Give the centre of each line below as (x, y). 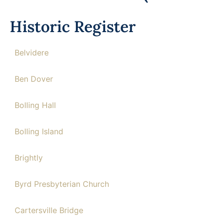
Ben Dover (34, 79)
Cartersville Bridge (49, 210)
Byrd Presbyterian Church (62, 184)
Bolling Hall (35, 105)
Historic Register (73, 27)
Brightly (29, 158)
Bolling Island (39, 131)
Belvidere (32, 53)
